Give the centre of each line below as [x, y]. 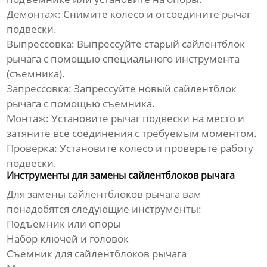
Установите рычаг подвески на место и [147, 118]
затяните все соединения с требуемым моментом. [132, 133]
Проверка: [32, 148]
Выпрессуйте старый [128, 44]
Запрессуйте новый [123, 88]
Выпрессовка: [41, 44]
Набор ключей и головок [68, 238]
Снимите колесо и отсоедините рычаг [156, 14]
